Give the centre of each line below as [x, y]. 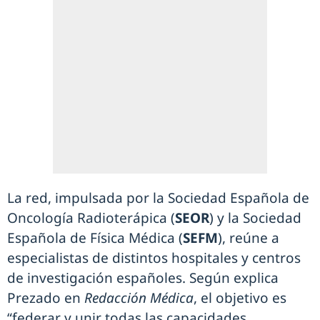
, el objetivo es [240, 298]
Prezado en [46, 298]
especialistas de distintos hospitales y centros [154, 258]
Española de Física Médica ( [95, 238]
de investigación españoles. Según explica [143, 278]
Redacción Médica [139, 298]
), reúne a [249, 238]
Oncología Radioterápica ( [91, 218]
